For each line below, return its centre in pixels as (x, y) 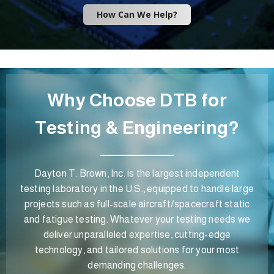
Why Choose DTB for (137, 100)
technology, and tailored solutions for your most (137, 250)
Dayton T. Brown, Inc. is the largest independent (137, 173)
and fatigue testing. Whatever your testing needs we (137, 219)
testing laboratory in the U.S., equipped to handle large (137, 188)
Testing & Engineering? (137, 127)
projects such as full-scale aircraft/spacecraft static (137, 204)
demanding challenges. (137, 265)
